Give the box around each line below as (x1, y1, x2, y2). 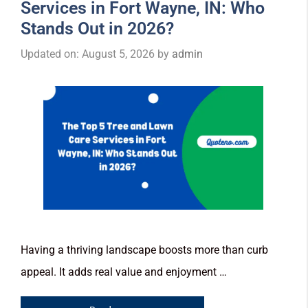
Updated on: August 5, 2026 (21, 47, 155, 60)
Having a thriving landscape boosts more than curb (21, 243, 268, 256)
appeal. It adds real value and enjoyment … (21, 265, 227, 278)
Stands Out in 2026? (21, 18, 174, 38)
